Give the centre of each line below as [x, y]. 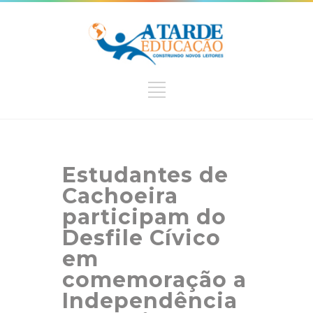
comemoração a [154, 279]
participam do [144, 217]
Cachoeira [120, 196]
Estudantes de [145, 175]
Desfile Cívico [141, 238]
